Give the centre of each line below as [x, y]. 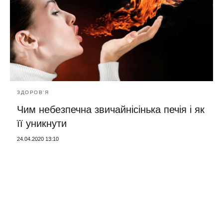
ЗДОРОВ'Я [33, 93]
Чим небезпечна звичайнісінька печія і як [111, 110]
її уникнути [42, 124]
